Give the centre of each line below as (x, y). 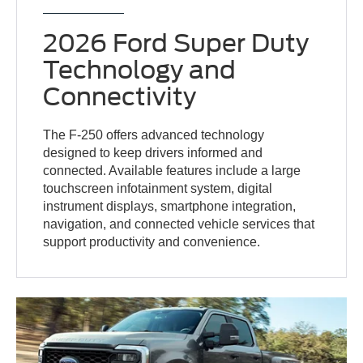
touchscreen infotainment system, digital (158, 188)
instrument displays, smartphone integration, (170, 206)
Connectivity (120, 96)
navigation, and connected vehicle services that (179, 224)
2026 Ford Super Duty (176, 43)
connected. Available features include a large (172, 170)
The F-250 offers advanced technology (154, 135)
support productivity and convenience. (152, 241)
